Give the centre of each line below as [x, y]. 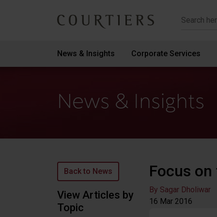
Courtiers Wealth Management [122, 27]
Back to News [88, 171]
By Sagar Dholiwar [180, 190]
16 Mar [161, 201]
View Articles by [95, 195]
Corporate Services [166, 54]
